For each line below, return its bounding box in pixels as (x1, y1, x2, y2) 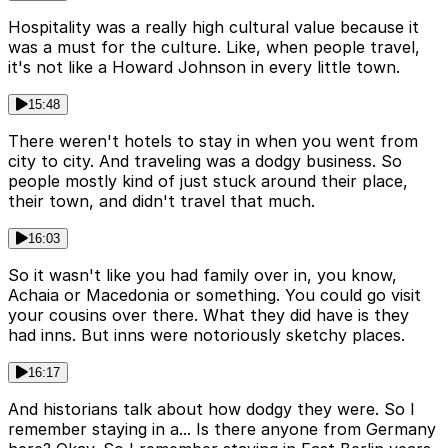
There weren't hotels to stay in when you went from (8, 131, 418, 152)
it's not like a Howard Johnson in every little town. (8, 57, 400, 78)
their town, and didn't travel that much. (8, 191, 315, 212)
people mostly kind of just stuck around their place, (8, 171, 408, 192)
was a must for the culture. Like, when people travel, (8, 37, 420, 58)
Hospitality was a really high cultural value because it (8, 17, 419, 38)
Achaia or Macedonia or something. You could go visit (8, 285, 421, 306)
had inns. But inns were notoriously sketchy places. (8, 325, 405, 346)
